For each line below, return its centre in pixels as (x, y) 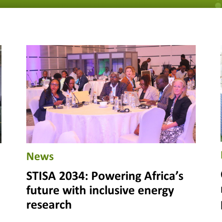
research (49, 205)
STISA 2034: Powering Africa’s (105, 176)
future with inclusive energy (100, 191)
